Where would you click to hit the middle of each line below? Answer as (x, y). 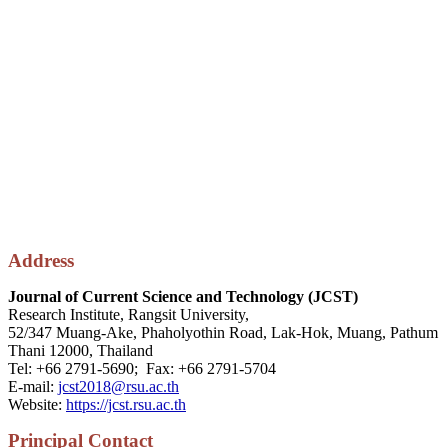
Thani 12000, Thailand (80, 350)
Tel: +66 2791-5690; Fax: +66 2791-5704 (142, 368)
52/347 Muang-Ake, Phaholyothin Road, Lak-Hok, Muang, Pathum (223, 332)
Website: (37, 404)
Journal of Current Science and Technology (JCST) (183, 296)
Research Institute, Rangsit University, (128, 314)
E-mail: (33, 386)
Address (41, 260)
